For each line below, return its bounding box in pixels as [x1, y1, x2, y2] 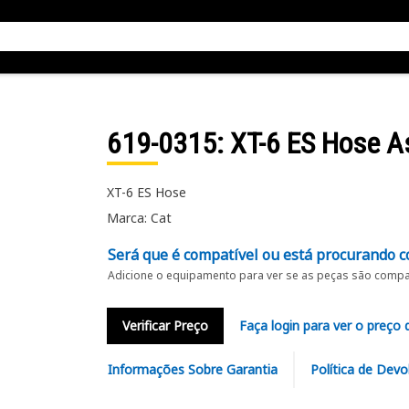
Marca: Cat [106, 209, 172, 226]
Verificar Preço [121, 317, 208, 334]
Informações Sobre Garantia [107, 361, 278, 378]
